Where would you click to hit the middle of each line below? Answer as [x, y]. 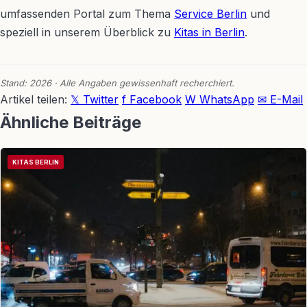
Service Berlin [210, 14]
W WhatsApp [220, 99]
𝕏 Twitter [95, 99]
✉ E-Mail [280, 99]
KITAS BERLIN [36, 162]
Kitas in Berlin [209, 32]
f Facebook [152, 99]
